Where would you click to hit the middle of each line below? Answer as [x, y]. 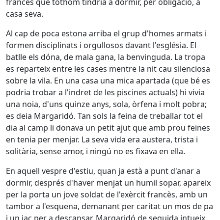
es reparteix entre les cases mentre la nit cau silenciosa [108, 69]
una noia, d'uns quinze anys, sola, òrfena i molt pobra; [106, 104]
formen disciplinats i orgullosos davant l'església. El [101, 45]
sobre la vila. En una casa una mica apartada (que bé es [108, 81]
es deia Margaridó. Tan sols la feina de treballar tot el [104, 116]
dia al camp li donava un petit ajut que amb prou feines [108, 128]
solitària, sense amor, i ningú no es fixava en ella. [96, 151]
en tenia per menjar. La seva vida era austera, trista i [102, 139]
